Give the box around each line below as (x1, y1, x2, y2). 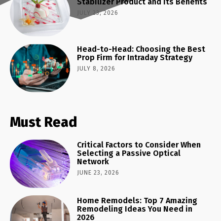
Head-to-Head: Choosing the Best (77, 44, 206, 54)
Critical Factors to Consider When (77, 140, 201, 149)
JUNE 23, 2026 (77, 169, 120, 176)
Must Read (10, 113, 77, 130)
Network (77, 156, 110, 166)
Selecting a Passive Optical (77, 148, 181, 158)
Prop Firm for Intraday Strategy (77, 52, 193, 62)
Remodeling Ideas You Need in (77, 204, 193, 214)
